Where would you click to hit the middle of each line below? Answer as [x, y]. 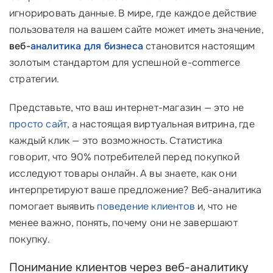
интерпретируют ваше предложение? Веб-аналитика [136, 190]
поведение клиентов [146, 206]
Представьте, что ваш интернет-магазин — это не [127, 108]
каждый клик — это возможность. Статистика [116, 140]
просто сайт [38, 124]
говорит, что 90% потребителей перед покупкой [124, 157]
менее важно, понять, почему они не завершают [123, 223]
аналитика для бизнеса [87, 46]
